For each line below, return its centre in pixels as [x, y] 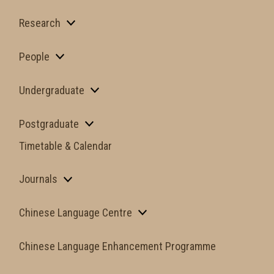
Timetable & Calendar [65, 146]
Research [40, 23]
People [34, 57]
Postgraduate [49, 124]
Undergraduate [52, 90]
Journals [38, 179]
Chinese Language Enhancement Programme [117, 246]
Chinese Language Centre [76, 213]
